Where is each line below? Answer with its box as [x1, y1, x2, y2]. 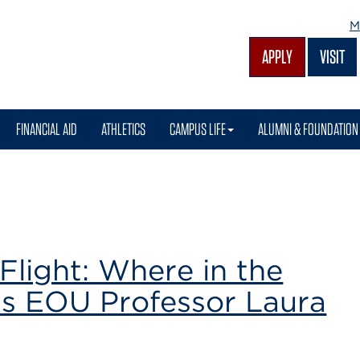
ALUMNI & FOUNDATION [258, 119, 358, 139]
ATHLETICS [101, 119, 145, 139]
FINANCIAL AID [16, 119, 77, 139]
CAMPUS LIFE [170, 119, 226, 139]
